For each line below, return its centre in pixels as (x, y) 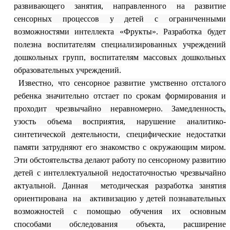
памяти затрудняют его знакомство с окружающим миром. (120, 147)
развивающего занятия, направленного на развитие (120, 6)
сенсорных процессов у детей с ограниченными (120, 19)
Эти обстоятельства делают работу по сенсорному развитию (120, 160)
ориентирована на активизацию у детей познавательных (120, 198)
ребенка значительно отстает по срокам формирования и (120, 96)
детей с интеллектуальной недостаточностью (95, 173)
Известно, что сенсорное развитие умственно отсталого (122, 83)
